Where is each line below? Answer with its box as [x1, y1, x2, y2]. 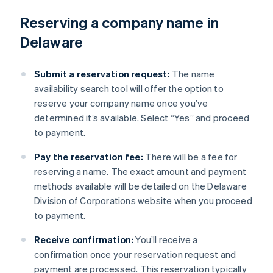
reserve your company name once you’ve [34, 97, 208, 110]
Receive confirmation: [34, 233, 134, 246]
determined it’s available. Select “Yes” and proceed [34, 112, 250, 124]
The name [169, 68, 215, 80]
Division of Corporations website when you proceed [34, 194, 252, 207]
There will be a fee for [143, 151, 238, 163]
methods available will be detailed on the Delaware [34, 180, 247, 193]
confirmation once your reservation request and [34, 248, 236, 261]
